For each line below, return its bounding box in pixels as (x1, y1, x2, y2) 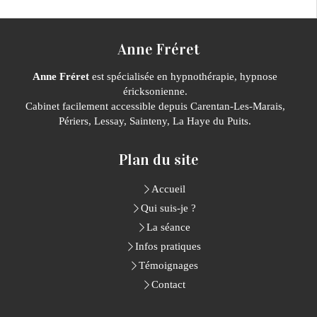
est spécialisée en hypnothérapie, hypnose (89, 71, 277, 82)
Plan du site (118, 150, 199, 169)
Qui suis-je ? (140, 202, 196, 214)
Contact (151, 279, 185, 290)
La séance (146, 221, 190, 233)
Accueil (151, 183, 185, 195)
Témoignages (138, 260, 198, 271)
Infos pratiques (135, 241, 201, 252)
